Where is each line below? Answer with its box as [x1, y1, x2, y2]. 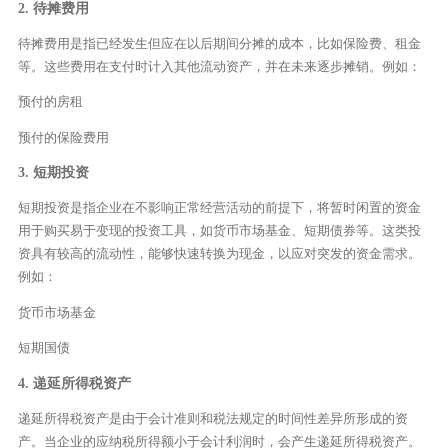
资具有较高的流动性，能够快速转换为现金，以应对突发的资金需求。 [17, 246, 421, 262]
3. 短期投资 [17, 165, 89, 181]
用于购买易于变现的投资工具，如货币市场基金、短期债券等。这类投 [17, 223, 421, 239]
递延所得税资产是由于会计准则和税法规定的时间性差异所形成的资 [17, 410, 408, 426]
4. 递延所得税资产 [17, 375, 131, 391]
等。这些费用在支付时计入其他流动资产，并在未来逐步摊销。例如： [17, 59, 421, 75]
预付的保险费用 [17, 129, 109, 145]
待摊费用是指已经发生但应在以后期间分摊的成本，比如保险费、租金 [17, 36, 421, 52]
